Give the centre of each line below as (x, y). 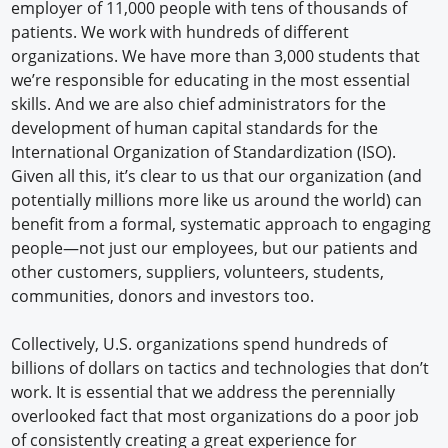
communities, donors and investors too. (165, 296)
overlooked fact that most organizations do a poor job (215, 416)
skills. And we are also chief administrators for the (199, 104)
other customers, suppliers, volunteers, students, (198, 272)
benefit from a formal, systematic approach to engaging (221, 224)
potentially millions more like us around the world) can (217, 200)
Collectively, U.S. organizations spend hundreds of (199, 344)
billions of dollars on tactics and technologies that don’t (220, 368)
